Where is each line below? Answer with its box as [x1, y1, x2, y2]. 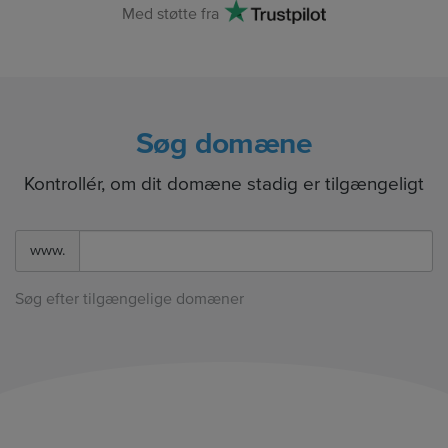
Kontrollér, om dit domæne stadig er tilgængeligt [24, 172, 424, 196]
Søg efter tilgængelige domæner [15, 288, 244, 309]
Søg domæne [135, 124, 313, 162]
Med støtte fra [122, 3, 219, 24]
